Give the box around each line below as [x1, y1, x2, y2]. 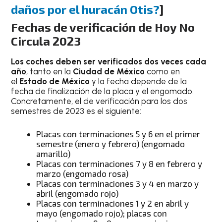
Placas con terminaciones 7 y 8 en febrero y [36, 158, 203, 168]
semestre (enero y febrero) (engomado [36, 138, 185, 149]
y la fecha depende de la [92, 76, 187, 87]
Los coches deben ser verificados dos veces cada [11, 56, 207, 67]
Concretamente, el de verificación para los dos [11, 96, 188, 107]
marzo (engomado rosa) [36, 168, 129, 178]
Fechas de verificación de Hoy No [11, 20, 195, 35]
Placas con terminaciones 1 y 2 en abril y [36, 198, 189, 208]
